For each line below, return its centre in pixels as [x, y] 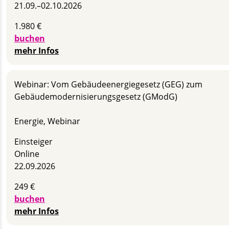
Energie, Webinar [47, 121]
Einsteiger [33, 141]
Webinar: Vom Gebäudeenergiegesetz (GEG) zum [108, 84]
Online [27, 154]
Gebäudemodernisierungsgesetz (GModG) [96, 96]
